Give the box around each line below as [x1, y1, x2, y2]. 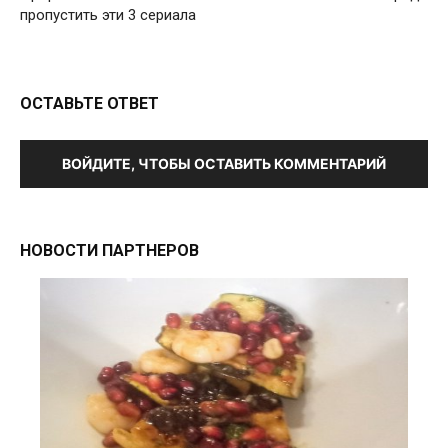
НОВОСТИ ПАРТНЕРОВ [20, 241, 199, 261]
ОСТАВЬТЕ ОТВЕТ [20, 94, 159, 114]
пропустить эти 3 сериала [20, 6, 196, 25]
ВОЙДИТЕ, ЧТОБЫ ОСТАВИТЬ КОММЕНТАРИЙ [62, 155, 386, 173]
